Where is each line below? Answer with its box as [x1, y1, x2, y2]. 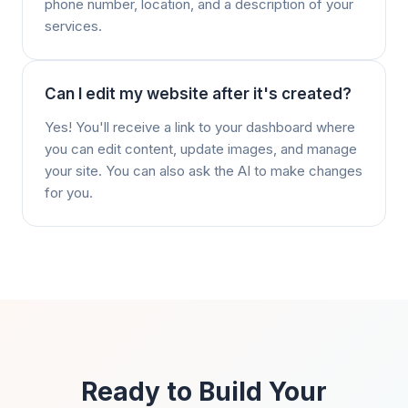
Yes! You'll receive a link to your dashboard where [45, 118, 355, 136]
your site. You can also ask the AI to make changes [45, 162, 362, 179]
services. [45, 17, 102, 35]
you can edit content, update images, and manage [45, 140, 357, 158]
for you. [45, 184, 93, 201]
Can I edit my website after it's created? [45, 85, 352, 103]
